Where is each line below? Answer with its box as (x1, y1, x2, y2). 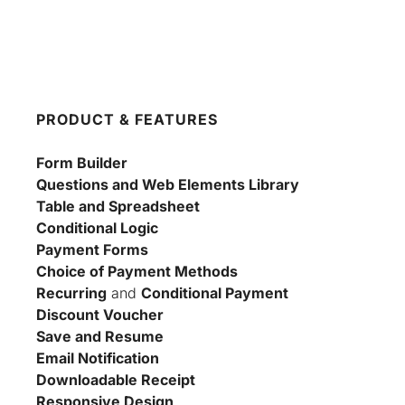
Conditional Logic (36, 219, 158, 238)
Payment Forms (36, 240, 148, 259)
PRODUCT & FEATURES (36, 110, 218, 129)
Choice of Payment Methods (36, 262, 238, 281)
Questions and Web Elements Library (36, 175, 299, 194)
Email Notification (36, 349, 159, 368)
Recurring (36, 284, 107, 303)
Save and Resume (36, 327, 164, 346)
